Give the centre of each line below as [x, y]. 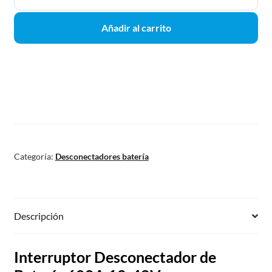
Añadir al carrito [136, 28]
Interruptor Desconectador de [115, 257]
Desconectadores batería [102, 156]
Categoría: [34, 156]
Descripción [39, 216]
